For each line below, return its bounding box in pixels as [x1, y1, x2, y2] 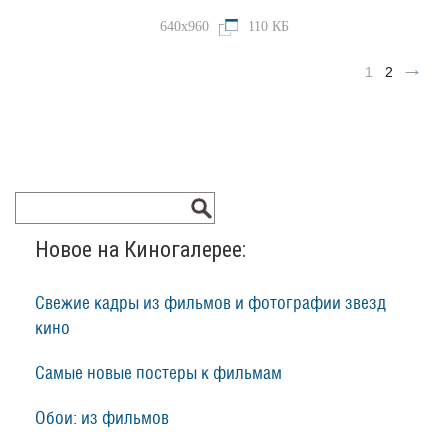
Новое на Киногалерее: [35, 237, 246, 262]
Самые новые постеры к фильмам [35, 365, 282, 382]
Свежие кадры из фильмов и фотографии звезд [35, 295, 386, 312]
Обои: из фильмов [35, 410, 169, 427]
